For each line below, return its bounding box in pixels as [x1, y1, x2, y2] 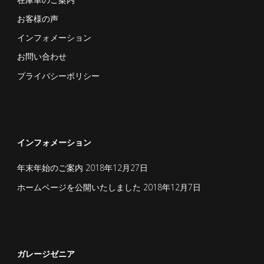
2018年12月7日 [143, 181, 201, 193]
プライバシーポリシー [16, 70, 100, 81]
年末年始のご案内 [16, 162, 83, 174]
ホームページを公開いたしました [16, 181, 141, 193]
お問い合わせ [16, 51, 67, 62]
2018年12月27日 [85, 162, 148, 174]
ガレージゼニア [16, 248, 75, 259]
